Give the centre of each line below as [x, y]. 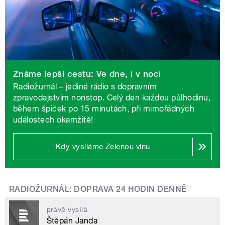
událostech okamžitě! [53, 120]
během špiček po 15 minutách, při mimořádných [104, 109]
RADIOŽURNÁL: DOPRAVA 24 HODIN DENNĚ [98, 189]
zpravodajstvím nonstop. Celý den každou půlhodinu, [112, 98]
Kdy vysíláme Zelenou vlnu [103, 147]
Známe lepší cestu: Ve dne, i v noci [87, 74]
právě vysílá [67, 210]
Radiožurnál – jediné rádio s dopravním [85, 87]
